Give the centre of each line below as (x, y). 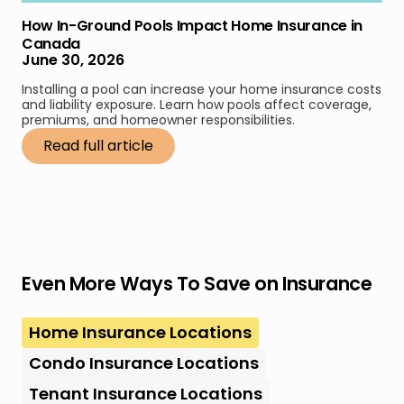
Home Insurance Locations (140, 332)
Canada (51, 43)
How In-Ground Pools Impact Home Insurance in (192, 25)
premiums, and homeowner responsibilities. (158, 119)
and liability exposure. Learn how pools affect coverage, (197, 104)
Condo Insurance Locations (144, 363)
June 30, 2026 (73, 60)
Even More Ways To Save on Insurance (197, 283)
